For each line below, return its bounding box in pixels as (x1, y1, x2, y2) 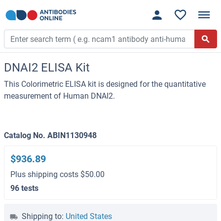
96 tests (10, 184, 38, 193)
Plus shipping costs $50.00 (10, 170, 105, 180)
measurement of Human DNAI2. (4, 91, 115, 101)
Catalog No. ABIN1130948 (4, 131, 97, 141)
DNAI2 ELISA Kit (4, 61, 90, 75)
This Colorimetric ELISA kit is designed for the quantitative (4, 79, 206, 89)
